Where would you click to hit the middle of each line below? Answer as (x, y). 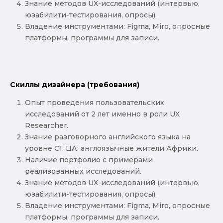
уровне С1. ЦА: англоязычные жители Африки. (111, 148)
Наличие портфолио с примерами (89, 160)
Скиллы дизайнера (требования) (75, 84)
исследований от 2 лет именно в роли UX (102, 114)
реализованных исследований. (83, 171)
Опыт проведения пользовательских (95, 102)
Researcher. (47, 125)
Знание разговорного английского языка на (108, 137)
